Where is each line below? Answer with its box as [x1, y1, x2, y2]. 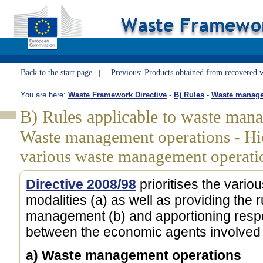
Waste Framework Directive [68, 90, 167, 99]
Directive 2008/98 [26, 177, 136, 193]
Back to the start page [21, 68, 92, 77]
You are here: [21, 90, 68, 99]
